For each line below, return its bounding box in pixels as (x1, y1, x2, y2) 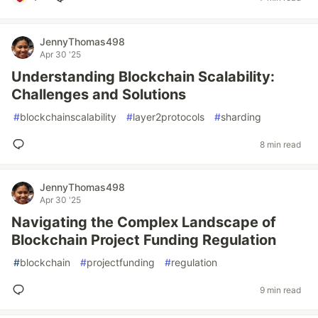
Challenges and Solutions (11, 86, 186, 103)
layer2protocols (133, 111, 204, 123)
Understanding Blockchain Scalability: (11, 68, 275, 85)
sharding (221, 111, 261, 123)
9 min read (260, 284, 301, 295)
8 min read (260, 138, 301, 150)
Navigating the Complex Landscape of (11, 214, 276, 231)
